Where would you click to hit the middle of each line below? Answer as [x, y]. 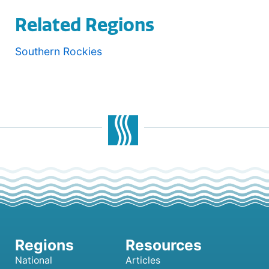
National [34, 261]
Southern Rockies [59, 51]
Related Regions [85, 25]
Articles [143, 261]
